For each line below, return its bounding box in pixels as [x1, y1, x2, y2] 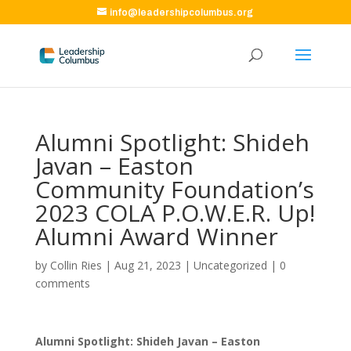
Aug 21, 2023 [114, 258, 181, 273]
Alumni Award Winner [34, 220, 278, 252]
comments [34, 276, 90, 291]
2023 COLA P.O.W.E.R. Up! [34, 197, 315, 229]
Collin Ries [49, 258, 102, 273]
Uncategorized [193, 258, 267, 273]
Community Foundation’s [34, 173, 314, 205]
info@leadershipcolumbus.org [110, 7, 254, 18]
